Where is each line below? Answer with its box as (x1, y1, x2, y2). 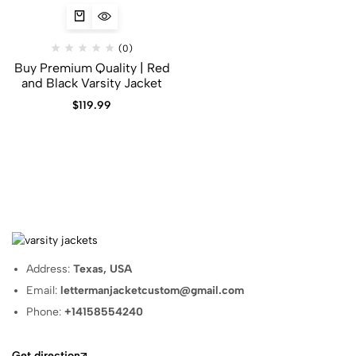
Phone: (26, 304, 65, 319)
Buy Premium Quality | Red (14, 60, 170, 75)
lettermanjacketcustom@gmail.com (60, 283, 245, 297)
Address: (26, 261, 74, 276)
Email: (26, 283, 61, 297)
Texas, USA (73, 261, 133, 276)
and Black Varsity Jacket (21, 75, 163, 91)
